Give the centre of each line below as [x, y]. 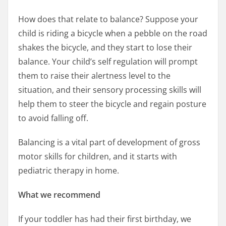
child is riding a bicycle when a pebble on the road [113, 34]
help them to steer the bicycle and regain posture [112, 104]
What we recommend [59, 195]
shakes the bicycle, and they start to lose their [105, 48]
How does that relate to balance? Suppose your [108, 19]
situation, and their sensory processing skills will [110, 90]
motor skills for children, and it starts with [98, 157]
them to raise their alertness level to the [94, 76]
